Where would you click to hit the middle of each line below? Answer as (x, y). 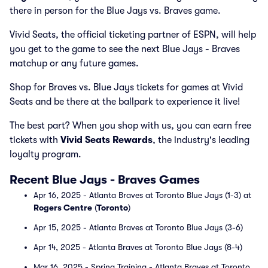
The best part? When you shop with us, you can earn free (130, 126)
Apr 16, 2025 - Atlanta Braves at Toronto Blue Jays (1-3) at (142, 195)
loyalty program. (45, 154)
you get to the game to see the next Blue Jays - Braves (125, 49)
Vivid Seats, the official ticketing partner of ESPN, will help (133, 35)
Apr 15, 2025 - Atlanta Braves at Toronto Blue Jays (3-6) (138, 227)
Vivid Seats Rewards (106, 140)
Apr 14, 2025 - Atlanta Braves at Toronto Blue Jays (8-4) (138, 247)
